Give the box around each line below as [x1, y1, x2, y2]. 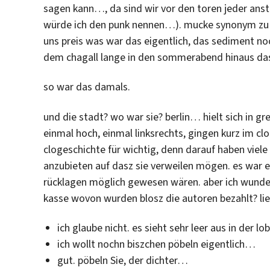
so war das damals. [43, 80, 130, 95]
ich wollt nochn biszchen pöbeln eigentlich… [57, 237, 256, 252]
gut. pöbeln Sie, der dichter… [57, 253, 188, 268]
